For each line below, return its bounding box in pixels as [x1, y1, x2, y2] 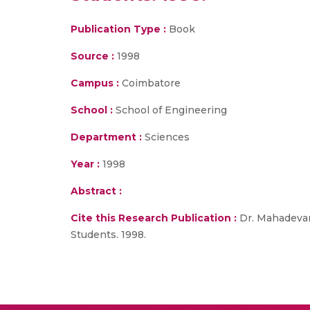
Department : [71, 131, 142, 143]
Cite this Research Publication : [71, 212, 237, 224]
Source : [71, 50, 114, 62]
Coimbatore [119, 77, 181, 89]
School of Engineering [113, 104, 227, 116]
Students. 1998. [71, 228, 146, 241]
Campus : [71, 77, 119, 89]
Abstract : [71, 185, 122, 197]
